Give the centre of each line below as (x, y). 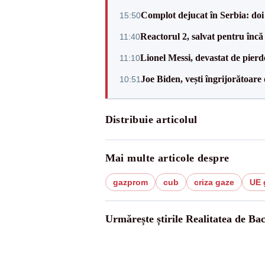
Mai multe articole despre (167, 158)
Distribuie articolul (151, 119)
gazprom (130, 182)
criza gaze (214, 182)
